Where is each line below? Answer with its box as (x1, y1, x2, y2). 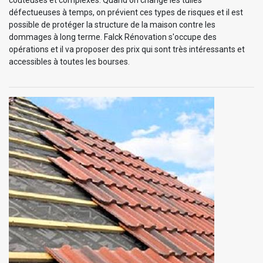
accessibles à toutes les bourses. (9, 57, 130, 67)
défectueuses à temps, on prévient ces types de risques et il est (9, 8, 243, 18)
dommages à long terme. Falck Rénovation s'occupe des (9, 32, 217, 42)
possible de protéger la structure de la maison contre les (9, 20, 215, 30)
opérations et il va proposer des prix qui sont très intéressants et (9, 45, 245, 55)
